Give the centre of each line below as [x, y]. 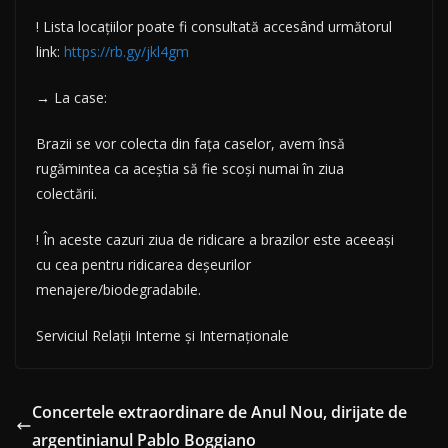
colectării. [68, 194]
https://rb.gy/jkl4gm [126, 52]
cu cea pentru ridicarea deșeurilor [143, 265]
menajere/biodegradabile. [118, 290]
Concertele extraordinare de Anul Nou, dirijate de [219, 412]
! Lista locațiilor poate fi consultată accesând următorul [214, 27]
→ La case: [71, 98]
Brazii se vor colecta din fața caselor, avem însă [190, 144]
